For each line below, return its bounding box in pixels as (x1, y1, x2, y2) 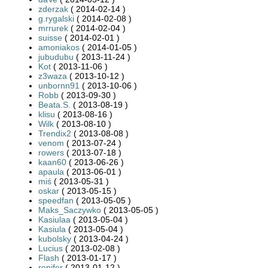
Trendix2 (38, 128, 71, 138)
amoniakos (38, 42, 80, 52)
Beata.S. (38, 99, 71, 109)
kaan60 (38, 157, 66, 167)
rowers (38, 147, 64, 157)
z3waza (38, 71, 67, 81)
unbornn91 (38, 80, 80, 90)
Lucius (38, 243, 63, 253)
